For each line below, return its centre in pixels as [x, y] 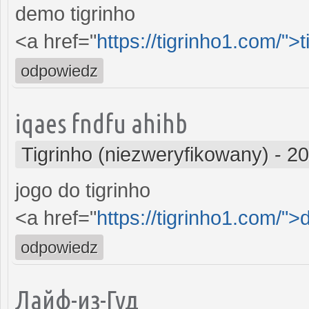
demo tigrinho [75, 13]
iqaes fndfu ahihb [101, 123]
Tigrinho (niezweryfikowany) [145, 154]
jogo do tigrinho [83, 190]
